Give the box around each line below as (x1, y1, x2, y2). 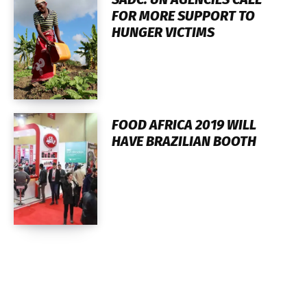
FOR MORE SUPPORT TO (111, 7, 255, 24)
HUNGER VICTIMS (111, 23, 214, 40)
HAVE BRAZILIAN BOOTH (111, 132, 256, 149)
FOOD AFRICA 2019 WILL (111, 116, 256, 133)
